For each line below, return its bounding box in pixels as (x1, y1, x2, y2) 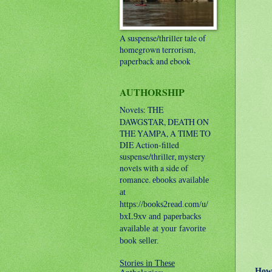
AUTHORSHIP (120, 85, 185, 99)
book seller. (120, 236, 159, 245)
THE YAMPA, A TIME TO (120, 127, 211, 139)
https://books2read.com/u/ (120, 200, 208, 209)
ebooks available (152, 175, 209, 185)
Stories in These (120, 259, 175, 268)
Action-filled (135, 139, 179, 151)
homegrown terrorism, (120, 44, 195, 55)
